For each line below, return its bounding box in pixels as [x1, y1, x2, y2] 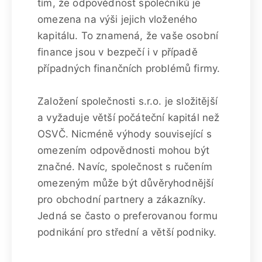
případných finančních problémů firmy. [37, 62, 220, 74]
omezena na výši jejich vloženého [37, 13, 198, 25]
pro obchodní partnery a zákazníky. [37, 193, 206, 205]
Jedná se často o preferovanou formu [37, 209, 218, 222]
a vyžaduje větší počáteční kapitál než [37, 111, 220, 123]
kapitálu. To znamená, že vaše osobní [37, 29, 219, 42]
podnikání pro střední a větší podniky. [37, 226, 217, 238]
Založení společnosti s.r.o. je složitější [37, 95, 218, 107]
